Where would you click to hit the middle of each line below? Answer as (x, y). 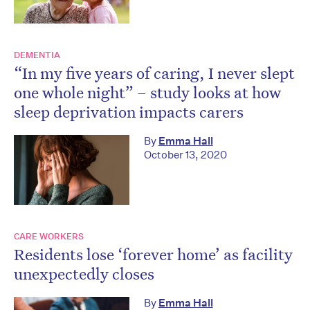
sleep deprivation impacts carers (129, 112)
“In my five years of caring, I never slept (154, 73)
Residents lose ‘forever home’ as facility (153, 254)
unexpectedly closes (84, 273)
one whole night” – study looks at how (147, 92)
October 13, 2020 (185, 155)
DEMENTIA (37, 55)
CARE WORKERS (49, 236)
